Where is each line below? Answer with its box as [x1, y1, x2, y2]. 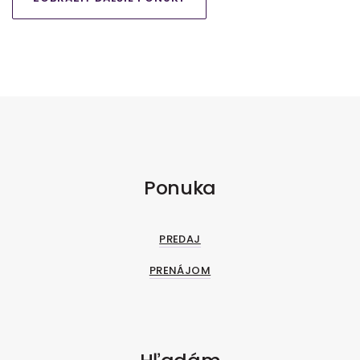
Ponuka [144, 174, 216, 202]
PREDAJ [159, 231, 201, 247]
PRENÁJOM [149, 262, 211, 278]
